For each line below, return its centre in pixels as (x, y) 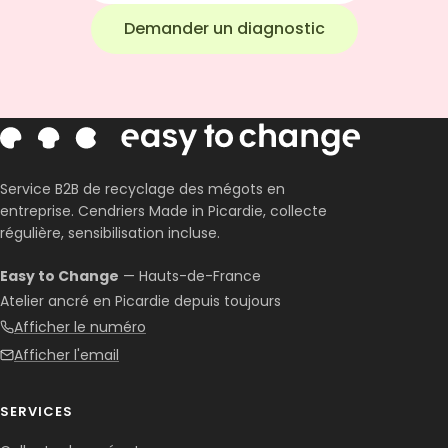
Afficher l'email (66, 355)
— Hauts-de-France (190, 276)
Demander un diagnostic (224, 29)
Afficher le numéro (80, 327)
